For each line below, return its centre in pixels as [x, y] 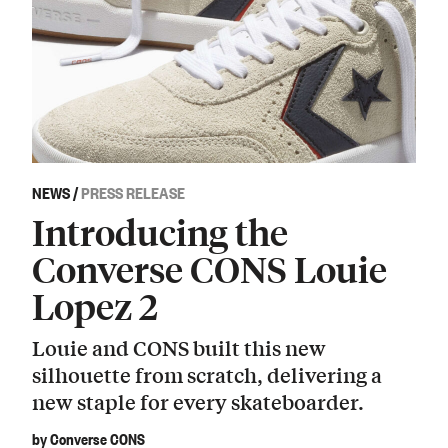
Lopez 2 [95, 305]
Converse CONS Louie [209, 268]
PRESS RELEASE [133, 191]
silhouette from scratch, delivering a [207, 375]
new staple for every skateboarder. [198, 402]
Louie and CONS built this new [179, 348]
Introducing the [160, 231]
